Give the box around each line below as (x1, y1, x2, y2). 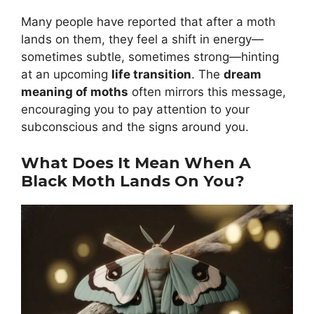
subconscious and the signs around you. (21, 120, 249, 135)
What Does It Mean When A (21, 153, 251, 172)
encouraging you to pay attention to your (21, 102, 250, 117)
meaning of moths (21, 85, 128, 100)
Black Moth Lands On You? (21, 171, 245, 191)
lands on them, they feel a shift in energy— (21, 32, 264, 47)
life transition (111, 67, 191, 82)
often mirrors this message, (128, 85, 286, 100)
